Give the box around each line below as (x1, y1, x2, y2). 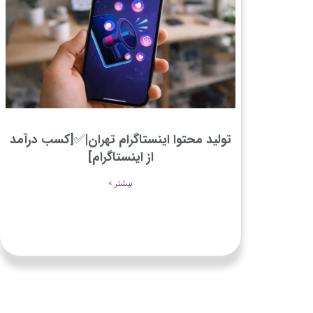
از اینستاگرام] (87, 147, 154, 167)
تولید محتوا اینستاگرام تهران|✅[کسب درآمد (10, 129, 232, 150)
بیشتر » (108, 176, 133, 190)
